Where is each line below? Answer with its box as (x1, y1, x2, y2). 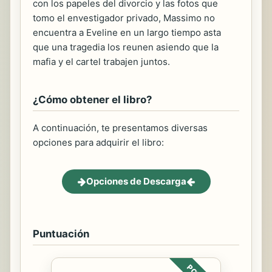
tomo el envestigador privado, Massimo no (33, 12, 215, 24)
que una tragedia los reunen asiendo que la (33, 41, 219, 53)
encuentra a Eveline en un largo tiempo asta (33, 27, 221, 39)
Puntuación (33, 228, 89, 240)
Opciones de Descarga (86, 175, 186, 188)
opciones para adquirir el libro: (33, 137, 164, 149)
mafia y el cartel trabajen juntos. (33, 56, 170, 68)
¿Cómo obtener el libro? (33, 93, 152, 106)
